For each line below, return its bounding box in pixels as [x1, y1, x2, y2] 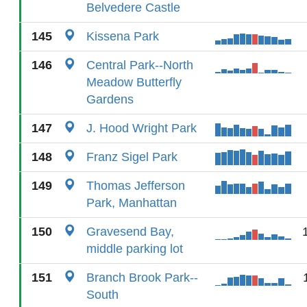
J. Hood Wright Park [86, 121, 197, 135]
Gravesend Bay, [86, 225, 174, 238]
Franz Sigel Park [86, 150, 177, 164]
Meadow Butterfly [86, 75, 182, 89]
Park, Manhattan [86, 196, 177, 210]
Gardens [86, 93, 134, 106]
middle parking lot [86, 242, 183, 256]
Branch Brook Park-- [86, 271, 198, 284]
